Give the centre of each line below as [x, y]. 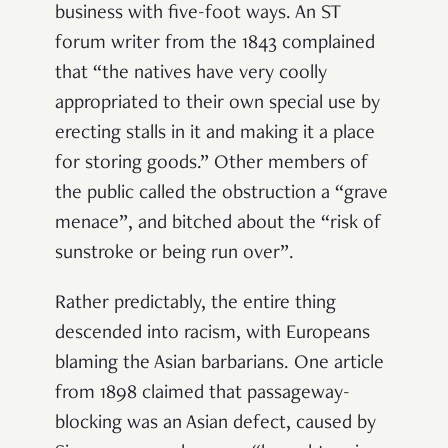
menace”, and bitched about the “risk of [218, 223]
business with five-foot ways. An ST [197, 13]
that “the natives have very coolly [191, 73]
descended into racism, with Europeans [212, 333]
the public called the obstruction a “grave [221, 193]
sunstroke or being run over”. [177, 253]
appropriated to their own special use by [217, 103]
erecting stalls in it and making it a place [215, 133]
